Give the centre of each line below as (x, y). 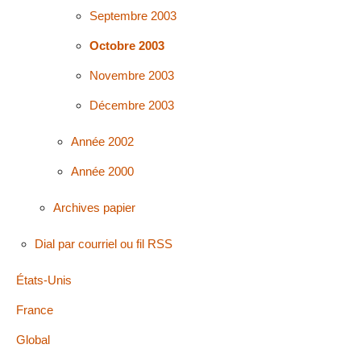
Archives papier (94, 208)
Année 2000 (103, 172)
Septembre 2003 (133, 15)
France (35, 309)
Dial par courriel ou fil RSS (103, 243)
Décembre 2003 (132, 106)
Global (33, 339)
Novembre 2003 (132, 76)
